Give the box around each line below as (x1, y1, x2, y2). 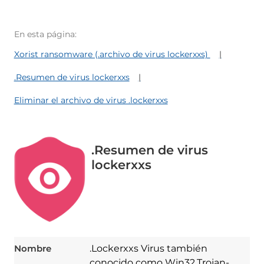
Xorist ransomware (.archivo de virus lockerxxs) (14, 49, 210, 60)
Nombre (14, 242, 51, 254)
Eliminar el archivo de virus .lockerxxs (14, 95, 168, 106)
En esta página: (14, 29, 77, 40)
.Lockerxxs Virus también (89, 242, 207, 254)
